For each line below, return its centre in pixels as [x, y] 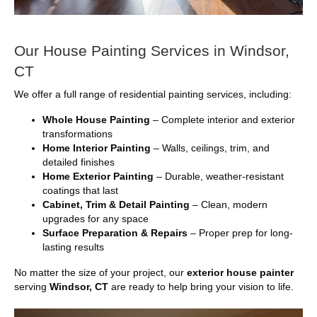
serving [32, 287]
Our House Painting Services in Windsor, [152, 51]
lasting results [73, 247]
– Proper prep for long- [240, 233]
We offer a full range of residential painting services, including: [153, 94]
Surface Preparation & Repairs [115, 233]
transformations [77, 134]
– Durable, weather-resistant [219, 177]
